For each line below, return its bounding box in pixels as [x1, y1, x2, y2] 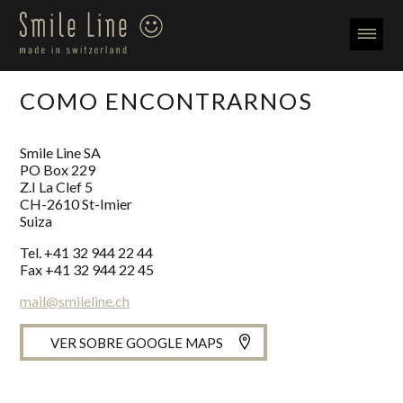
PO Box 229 [20, 161, 96, 179]
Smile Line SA [20, 144, 102, 162]
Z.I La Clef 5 [20, 178, 94, 196]
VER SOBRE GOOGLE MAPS [50, 334, 224, 351]
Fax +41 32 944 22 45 [20, 261, 155, 279]
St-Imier [82, 195, 133, 213]
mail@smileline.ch [20, 292, 130, 310]
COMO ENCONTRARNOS [20, 87, 314, 115]
